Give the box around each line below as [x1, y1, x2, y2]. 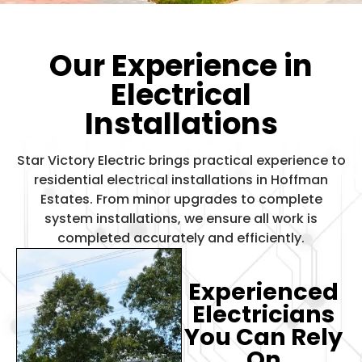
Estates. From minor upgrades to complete [40, 190, 322, 208]
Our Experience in [49, 44, 313, 86]
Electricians [192, 298, 335, 330]
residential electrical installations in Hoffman [34, 170, 328, 189]
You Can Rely [184, 321, 343, 353]
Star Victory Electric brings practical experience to [16, 151, 346, 170]
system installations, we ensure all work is [44, 209, 318, 228]
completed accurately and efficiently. [57, 229, 305, 247]
